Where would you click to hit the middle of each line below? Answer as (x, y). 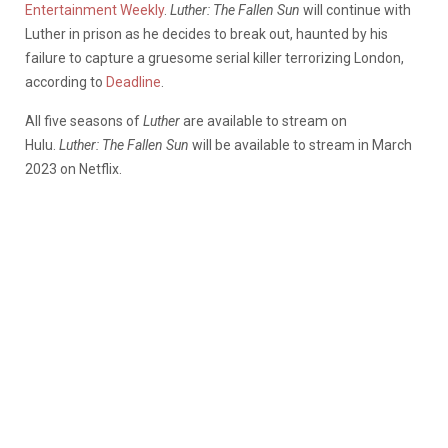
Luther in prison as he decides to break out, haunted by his (206, 33)
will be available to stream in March (302, 144)
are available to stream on (263, 120)
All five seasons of (84, 120)
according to (65, 81)
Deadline (133, 81)
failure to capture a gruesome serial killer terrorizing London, (214, 57)
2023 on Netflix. (73, 168)
